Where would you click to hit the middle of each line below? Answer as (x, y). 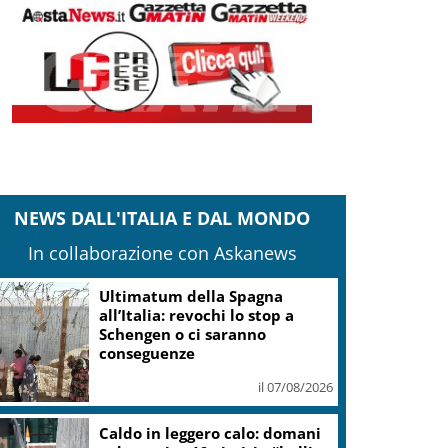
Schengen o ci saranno (183, 334)
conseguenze (147, 353)
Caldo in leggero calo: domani (210, 432)
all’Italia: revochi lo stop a (197, 315)
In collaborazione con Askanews (162, 252)
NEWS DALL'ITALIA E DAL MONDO (162, 217)
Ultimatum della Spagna (191, 296)
